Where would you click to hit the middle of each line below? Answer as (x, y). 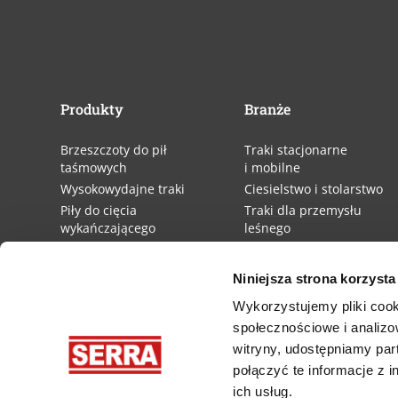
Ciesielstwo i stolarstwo (313, 189)
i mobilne (272, 168)
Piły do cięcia (99, 211)
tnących (84, 328)
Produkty (92, 109)
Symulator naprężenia (126, 271)
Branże (267, 109)
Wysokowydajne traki (123, 189)
